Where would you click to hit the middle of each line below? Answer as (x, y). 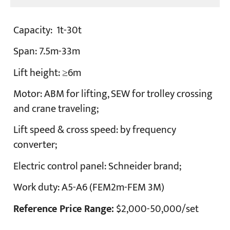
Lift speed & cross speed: (67, 130)
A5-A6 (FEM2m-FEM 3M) (113, 188)
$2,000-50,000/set (157, 209)
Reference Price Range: (64, 209)
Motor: (29, 94)
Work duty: (38, 188)
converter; (35, 145)
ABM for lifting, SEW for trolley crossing (129, 94)
